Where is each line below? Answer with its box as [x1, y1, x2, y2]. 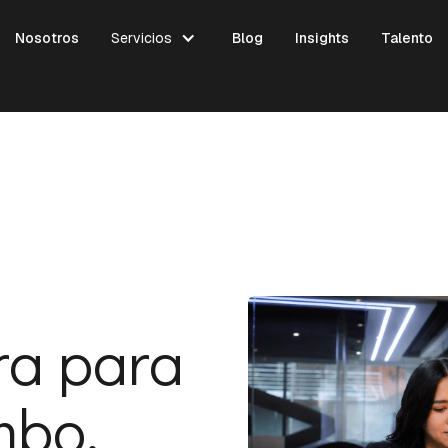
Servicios [111, 28, 172, 47]
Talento [381, 28, 433, 47]
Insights [295, 28, 349, 47]
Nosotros [15, 28, 79, 47]
